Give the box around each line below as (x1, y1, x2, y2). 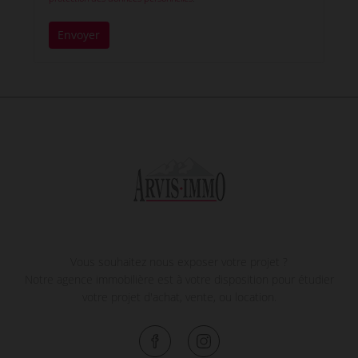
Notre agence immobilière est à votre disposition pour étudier (24, 271, 334, 287)
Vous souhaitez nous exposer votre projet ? (70, 253, 288, 269)
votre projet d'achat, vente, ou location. (82, 288, 276, 304)
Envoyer (58, 27, 100, 43)
